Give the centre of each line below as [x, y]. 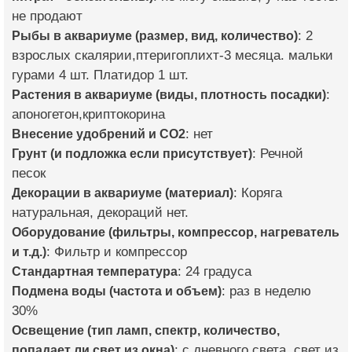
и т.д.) [29, 252]
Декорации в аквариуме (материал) [123, 193]
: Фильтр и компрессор [117, 252]
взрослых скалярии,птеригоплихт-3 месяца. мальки [172, 56]
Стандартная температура [95, 271]
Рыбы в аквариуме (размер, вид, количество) [155, 36]
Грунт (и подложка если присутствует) [132, 154]
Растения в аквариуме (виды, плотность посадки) [169, 95]
